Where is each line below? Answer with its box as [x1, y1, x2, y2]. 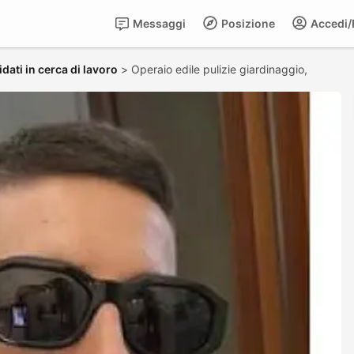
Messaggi [130, 17, 186, 30]
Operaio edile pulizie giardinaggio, [131, 62, 311, 76]
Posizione [219, 17, 275, 30]
